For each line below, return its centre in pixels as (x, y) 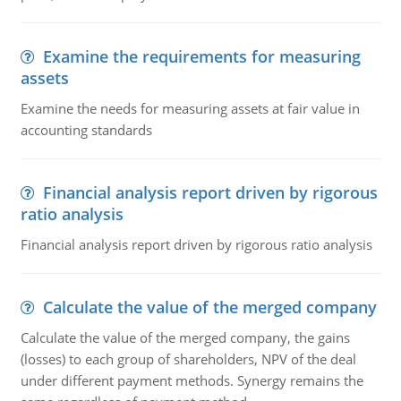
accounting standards (86, 130)
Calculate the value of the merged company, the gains (185, 337)
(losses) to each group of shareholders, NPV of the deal (188, 359)
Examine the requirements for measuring (201, 56)
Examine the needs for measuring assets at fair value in (190, 108)
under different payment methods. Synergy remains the (192, 380)
